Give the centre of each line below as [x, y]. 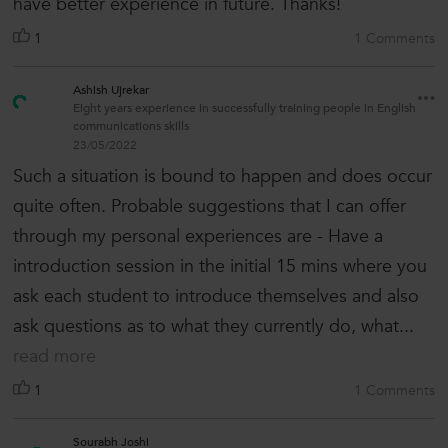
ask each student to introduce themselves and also [216, 297]
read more [54, 357]
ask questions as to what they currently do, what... [213, 327]
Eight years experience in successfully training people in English [244, 108]
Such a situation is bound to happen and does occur [222, 177]
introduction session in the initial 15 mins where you [220, 267]
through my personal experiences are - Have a [198, 237]
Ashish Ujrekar [111, 90]
